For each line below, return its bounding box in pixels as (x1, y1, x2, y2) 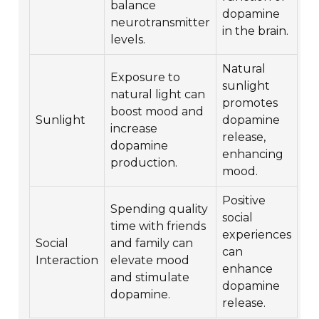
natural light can (110, 88, 206, 102)
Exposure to (110, 70, 181, 85)
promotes (222, 96, 278, 110)
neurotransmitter (110, 16, 211, 30)
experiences (222, 228, 292, 242)
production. (110, 156, 178, 170)
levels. (110, 33, 146, 47)
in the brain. (222, 24, 289, 38)
